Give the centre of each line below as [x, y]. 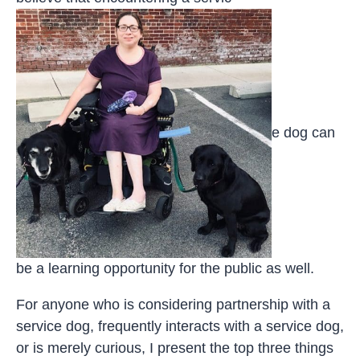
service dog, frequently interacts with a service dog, [180, 326]
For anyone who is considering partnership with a [173, 304]
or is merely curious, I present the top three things [175, 348]
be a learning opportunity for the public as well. [165, 268]
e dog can [303, 132]
